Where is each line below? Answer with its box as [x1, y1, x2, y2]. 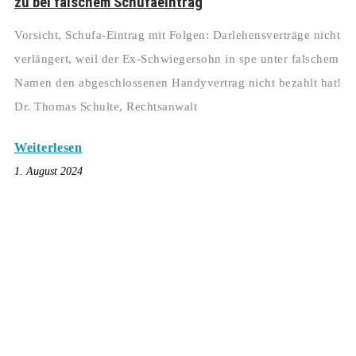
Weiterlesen [14, 141, 83, 155]
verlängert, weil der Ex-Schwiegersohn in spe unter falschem [14, 52, 339, 66]
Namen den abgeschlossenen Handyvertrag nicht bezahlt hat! [14, 76, 342, 90]
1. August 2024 [14, 165, 83, 178]
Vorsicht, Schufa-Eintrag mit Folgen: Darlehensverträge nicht [14, 29, 340, 42]
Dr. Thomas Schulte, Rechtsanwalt [14, 100, 197, 114]
